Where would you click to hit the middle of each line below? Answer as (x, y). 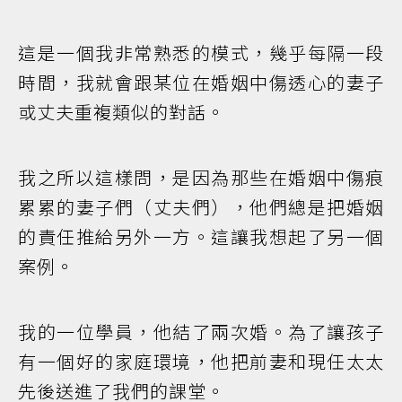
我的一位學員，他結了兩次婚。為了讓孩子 (201, 332)
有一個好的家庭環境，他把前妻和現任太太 (201, 362)
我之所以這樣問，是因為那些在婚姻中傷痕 (201, 178)
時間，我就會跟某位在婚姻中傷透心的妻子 (201, 83)
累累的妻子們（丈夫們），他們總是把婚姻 (201, 207)
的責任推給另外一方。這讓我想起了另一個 (201, 237)
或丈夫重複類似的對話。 (122, 112)
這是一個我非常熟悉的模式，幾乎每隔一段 (201, 53)
